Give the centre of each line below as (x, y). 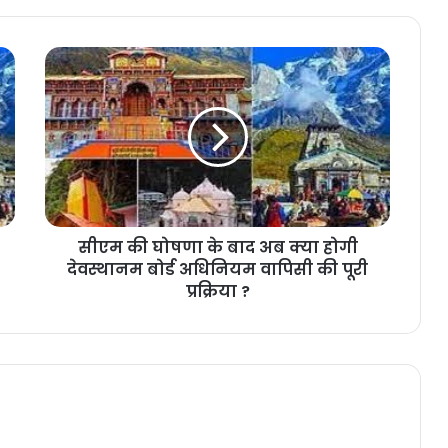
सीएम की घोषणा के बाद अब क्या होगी (217, 248)
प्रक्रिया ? (217, 292)
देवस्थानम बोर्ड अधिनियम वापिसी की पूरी (217, 270)
